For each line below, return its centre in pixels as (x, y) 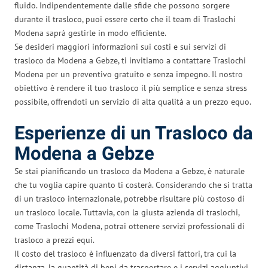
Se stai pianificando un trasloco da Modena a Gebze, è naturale (130, 171)
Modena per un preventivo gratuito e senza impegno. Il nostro (129, 74)
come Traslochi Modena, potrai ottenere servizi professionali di (130, 226)
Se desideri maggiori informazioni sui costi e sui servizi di (120, 46)
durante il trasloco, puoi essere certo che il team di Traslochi (125, 19)
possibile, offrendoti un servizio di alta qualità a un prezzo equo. (133, 101)
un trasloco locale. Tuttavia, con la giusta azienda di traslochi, (127, 212)
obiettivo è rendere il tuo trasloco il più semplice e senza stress (131, 88)
